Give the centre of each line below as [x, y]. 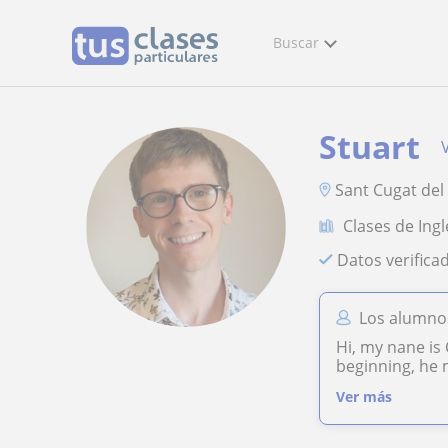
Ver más [364, 396]
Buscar [296, 42]
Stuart [370, 146]
